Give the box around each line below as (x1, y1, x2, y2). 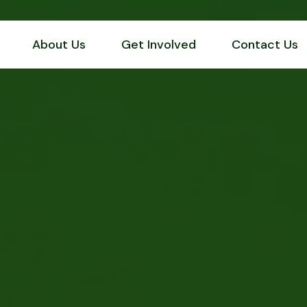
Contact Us (232, 36, 298, 53)
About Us (32, 36, 86, 53)
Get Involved (121, 36, 196, 53)
